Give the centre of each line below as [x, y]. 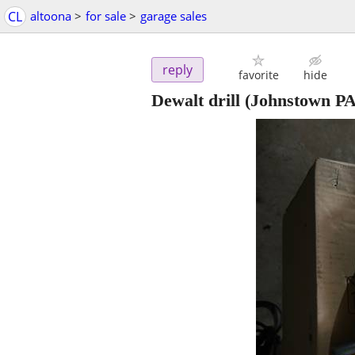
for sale [107, 16]
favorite [258, 75]
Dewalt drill [196, 101]
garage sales [174, 16]
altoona [51, 16]
